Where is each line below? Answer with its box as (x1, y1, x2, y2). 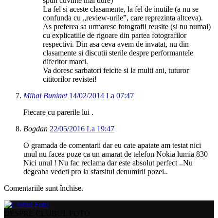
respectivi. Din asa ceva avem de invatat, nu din (43, 40, 189, 49)
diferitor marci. (43, 57, 88, 66)
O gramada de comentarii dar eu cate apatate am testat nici (23, 141, 201, 150)
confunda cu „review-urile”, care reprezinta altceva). (43, 14, 203, 22)
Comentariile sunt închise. (4, 184, 83, 193)
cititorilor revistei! (43, 75, 97, 84)
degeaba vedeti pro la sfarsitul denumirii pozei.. (23, 167, 168, 176)
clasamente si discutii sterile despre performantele (43, 49, 193, 57)
